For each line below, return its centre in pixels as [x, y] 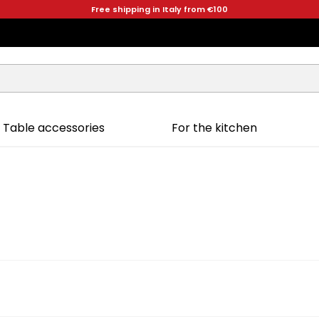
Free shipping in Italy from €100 [159, 9]
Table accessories [53, 127]
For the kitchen [215, 127]
